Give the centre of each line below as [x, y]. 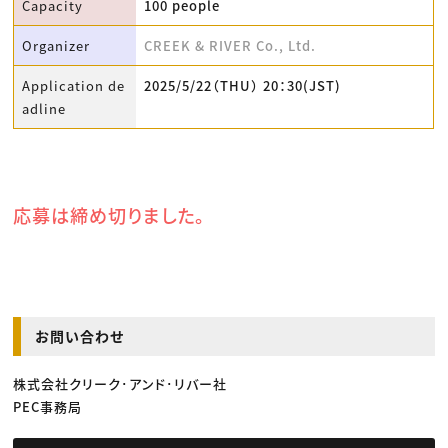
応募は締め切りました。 [109, 215]
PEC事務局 [48, 407]
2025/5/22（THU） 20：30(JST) [243, 86]
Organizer [56, 46]
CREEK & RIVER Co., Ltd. [230, 46]
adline [44, 109]
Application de [74, 86]
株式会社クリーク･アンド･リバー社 [120, 384]
